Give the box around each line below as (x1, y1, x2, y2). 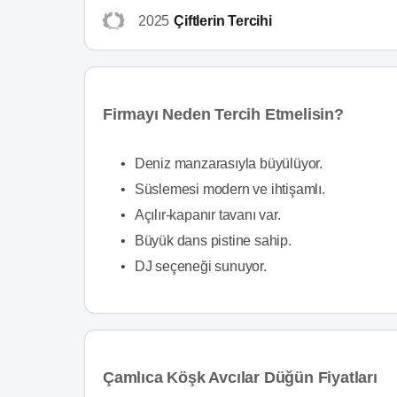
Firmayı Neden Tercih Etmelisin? (103, 105, 344, 123)
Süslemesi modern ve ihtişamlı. (134, 182, 325, 197)
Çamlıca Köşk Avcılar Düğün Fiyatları (103, 369, 378, 386)
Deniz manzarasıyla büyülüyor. (134, 156, 323, 171)
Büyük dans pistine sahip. (134, 233, 292, 248)
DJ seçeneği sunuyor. (134, 259, 267, 274)
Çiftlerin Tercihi (174, 13, 272, 28)
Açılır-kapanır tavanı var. (134, 207, 281, 222)
